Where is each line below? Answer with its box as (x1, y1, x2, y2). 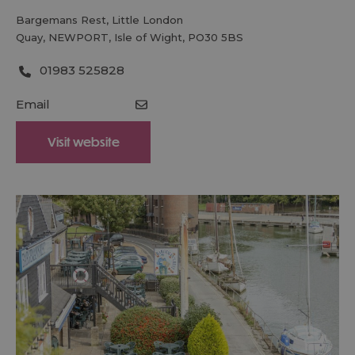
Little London (112, 13, 183, 26)
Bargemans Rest (16, 13, 106, 26)
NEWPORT (48, 31, 109, 44)
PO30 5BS (188, 31, 243, 44)
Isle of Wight (114, 31, 182, 44)
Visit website (47, 134, 120, 149)
